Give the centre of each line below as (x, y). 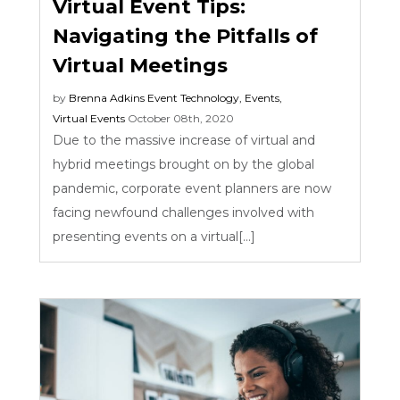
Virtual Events (89, 118)
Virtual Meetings (141, 66)
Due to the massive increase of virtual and (184, 140)
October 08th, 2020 (181, 118)
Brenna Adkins (107, 97)
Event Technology (194, 97)
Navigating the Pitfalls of (186, 37)
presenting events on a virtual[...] (158, 236)
